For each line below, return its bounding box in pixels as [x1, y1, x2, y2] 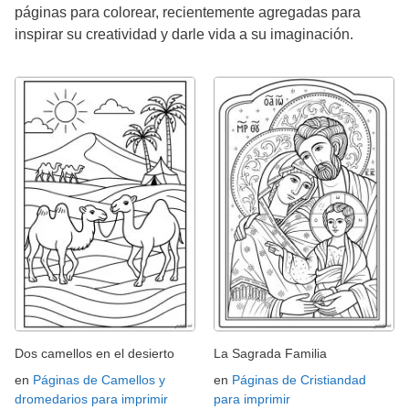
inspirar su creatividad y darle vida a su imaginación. [15, 26, 353, 43]
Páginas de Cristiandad [232, 372, 366, 388]
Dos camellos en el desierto [15, 346, 174, 362]
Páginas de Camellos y [33, 372, 165, 388]
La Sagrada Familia [214, 346, 327, 362]
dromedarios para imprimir [15, 392, 168, 407]
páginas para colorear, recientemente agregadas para [15, 5, 361, 21]
